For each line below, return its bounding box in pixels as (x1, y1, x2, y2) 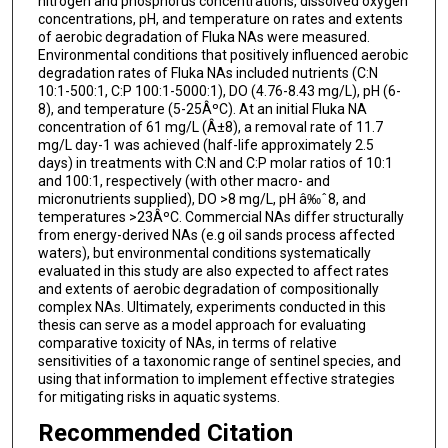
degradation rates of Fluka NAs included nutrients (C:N (37, 65, 378, 82)
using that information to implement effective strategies (37, 371, 395, 388)
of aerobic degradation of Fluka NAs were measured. (37, 29, 370, 46)
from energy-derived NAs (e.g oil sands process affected (37, 227, 395, 244)
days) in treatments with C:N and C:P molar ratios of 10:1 (37, 155, 393, 172)
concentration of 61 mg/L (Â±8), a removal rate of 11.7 (37, 119, 383, 136)
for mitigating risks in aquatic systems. (37, 389, 280, 406)
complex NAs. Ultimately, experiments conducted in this (37, 299, 386, 316)
